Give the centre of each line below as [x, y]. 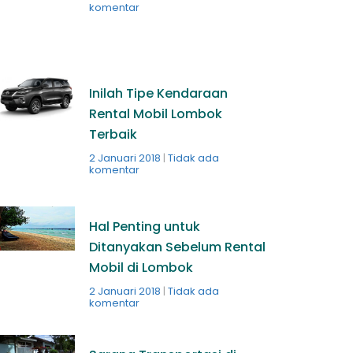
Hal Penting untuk [144, 227]
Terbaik [113, 134]
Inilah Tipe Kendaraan [158, 93]
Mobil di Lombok [141, 268]
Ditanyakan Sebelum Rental [177, 247]
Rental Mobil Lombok [155, 113]
